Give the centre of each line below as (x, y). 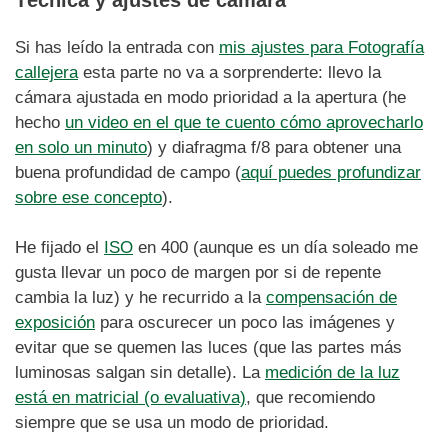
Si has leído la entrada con (117, 47)
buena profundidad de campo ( (128, 172)
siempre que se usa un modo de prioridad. (172, 422)
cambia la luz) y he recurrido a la (140, 297)
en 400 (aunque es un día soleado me (275, 247)
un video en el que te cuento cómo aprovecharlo (244, 122)
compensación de (331, 297)
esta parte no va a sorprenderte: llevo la (229, 72)
